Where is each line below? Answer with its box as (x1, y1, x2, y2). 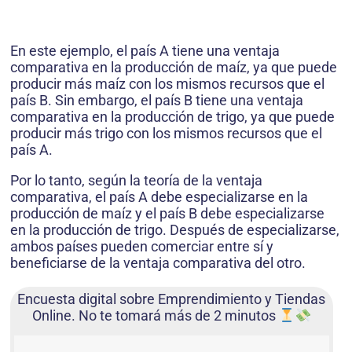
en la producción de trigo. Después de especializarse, (10, 222, 339, 239)
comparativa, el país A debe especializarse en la (10, 189, 308, 206)
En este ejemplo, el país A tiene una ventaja (10, 42, 280, 60)
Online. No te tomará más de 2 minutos (31, 307, 279, 324)
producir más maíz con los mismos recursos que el (10, 75, 324, 93)
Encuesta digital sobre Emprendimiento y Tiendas (17, 291, 326, 308)
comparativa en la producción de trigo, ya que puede (10, 108, 335, 126)
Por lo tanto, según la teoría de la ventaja (10, 172, 262, 189)
